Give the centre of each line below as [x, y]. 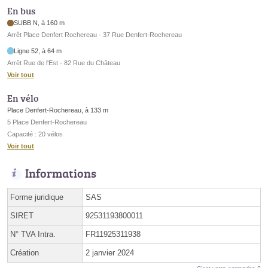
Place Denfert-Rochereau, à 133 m [58, 110]
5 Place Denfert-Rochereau [47, 122]
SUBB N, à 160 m [39, 23]
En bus [21, 11]
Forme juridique [37, 197]
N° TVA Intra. [33, 234]
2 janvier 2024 [110, 253]
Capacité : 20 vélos [35, 134]
